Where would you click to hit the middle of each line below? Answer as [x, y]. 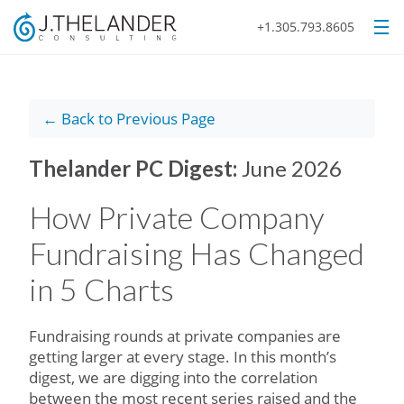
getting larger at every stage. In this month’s [183, 357]
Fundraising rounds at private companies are [185, 336]
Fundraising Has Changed [197, 253]
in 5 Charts [101, 289]
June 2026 [292, 168]
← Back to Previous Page [129, 119]
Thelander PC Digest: [135, 168]
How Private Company [177, 217]
